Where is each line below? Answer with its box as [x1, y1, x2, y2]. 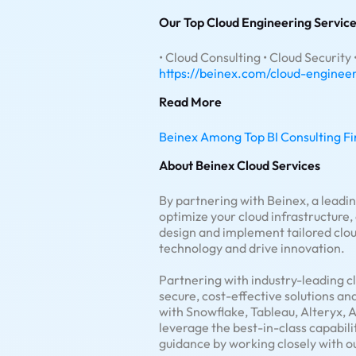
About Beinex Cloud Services [159, 157, 320, 174]
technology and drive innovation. [159, 240, 345, 257]
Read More [159, 94, 222, 110]
